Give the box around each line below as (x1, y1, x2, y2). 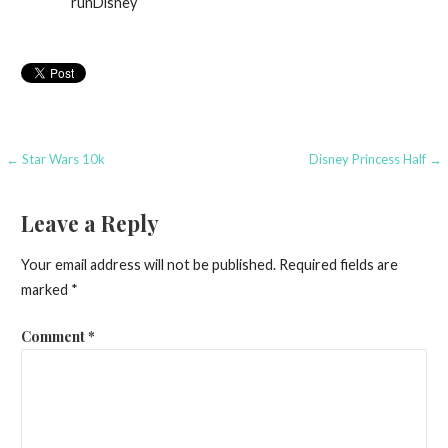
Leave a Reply (20, 208, 159, 237)
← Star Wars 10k (6, 150, 106, 167)
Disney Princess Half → (308, 150, 442, 167)
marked (20, 280, 71, 298)
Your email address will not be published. (20, 255, 276, 273)
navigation (5, 182, 137, 218)
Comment (20, 325, 88, 346)
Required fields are (278, 255, 398, 273)
